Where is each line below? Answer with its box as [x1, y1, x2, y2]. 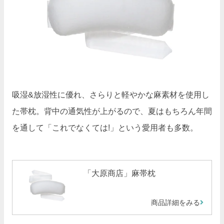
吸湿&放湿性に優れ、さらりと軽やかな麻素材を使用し [12, 90, 209, 99]
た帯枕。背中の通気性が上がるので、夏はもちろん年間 [12, 107, 212, 116]
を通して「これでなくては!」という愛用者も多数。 [12, 123, 198, 132]
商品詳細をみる [151, 198, 200, 207]
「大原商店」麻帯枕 [83, 169, 155, 178]
